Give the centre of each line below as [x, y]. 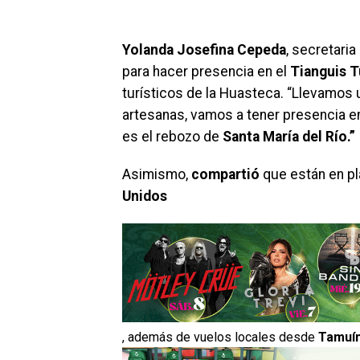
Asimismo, [157, 174]
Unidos [145, 196]
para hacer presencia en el [206, 71]
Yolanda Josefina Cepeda [204, 49]
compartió [225, 174]
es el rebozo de [172, 136]
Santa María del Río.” [289, 136]
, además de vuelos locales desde [220, 337]
